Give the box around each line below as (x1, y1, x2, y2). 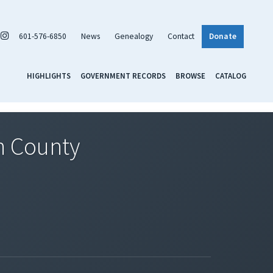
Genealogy (115, 30, 153, 41)
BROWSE (175, 70, 205, 80)
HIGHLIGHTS (27, 70, 71, 80)
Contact (168, 30, 194, 41)
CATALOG (215, 70, 246, 80)
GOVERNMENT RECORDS (80, 70, 166, 80)
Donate (209, 30, 236, 41)
